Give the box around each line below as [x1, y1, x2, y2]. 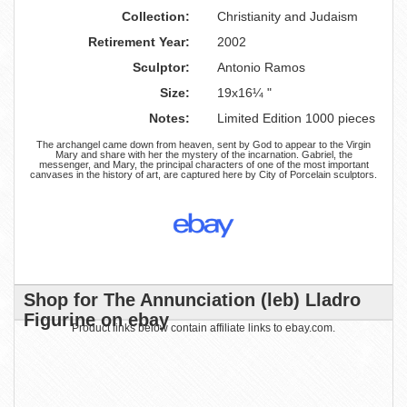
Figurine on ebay [24, 310, 169, 330]
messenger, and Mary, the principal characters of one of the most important [38, 159, 369, 170]
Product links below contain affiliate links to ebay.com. [72, 322, 335, 334]
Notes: [149, 111, 190, 125]
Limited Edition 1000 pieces [217, 111, 375, 125]
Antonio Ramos [217, 60, 305, 74]
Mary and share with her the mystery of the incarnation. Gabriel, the [55, 149, 352, 160]
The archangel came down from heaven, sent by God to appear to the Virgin [36, 139, 371, 150]
